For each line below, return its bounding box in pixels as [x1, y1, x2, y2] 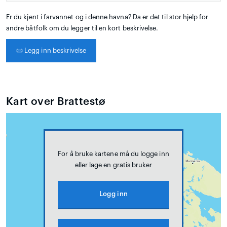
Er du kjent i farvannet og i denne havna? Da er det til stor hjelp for [6, 14, 209, 21]
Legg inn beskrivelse [23, 47, 87, 54]
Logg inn [99, 191, 128, 198]
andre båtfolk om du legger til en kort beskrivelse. [6, 25, 159, 32]
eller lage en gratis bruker [74, 162, 153, 169]
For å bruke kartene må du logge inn [58, 150, 169, 158]
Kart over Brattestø [6, 96, 106, 107]
